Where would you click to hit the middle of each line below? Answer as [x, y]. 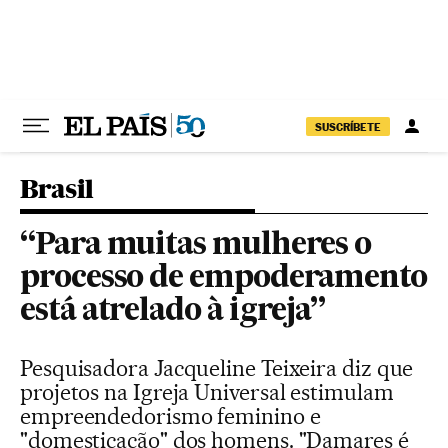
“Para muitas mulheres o [196, 246]
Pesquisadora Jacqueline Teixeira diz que [217, 368]
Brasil [57, 188]
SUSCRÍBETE [348, 126]
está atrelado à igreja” [173, 312]
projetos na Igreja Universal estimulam [207, 392]
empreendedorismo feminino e [170, 416]
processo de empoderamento [224, 279]
